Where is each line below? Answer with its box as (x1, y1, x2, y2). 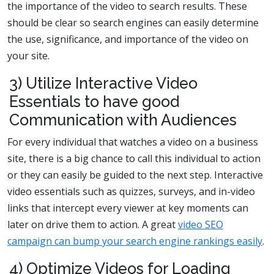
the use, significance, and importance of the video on (7, 32, 248, 46)
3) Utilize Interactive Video (9, 73, 198, 92)
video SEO (178, 217, 223, 231)
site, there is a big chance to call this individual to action (7, 151, 261, 165)
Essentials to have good (9, 92, 179, 111)
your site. (7, 48, 50, 62)
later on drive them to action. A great (7, 217, 178, 231)
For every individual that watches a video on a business (7, 135, 258, 149)
